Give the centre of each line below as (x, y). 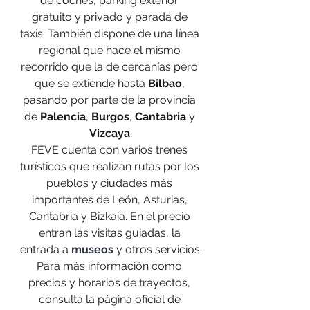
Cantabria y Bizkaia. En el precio (111, 217)
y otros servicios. (157, 250)
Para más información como (111, 266)
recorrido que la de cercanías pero (111, 67)
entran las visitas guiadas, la (111, 233)
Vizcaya (110, 134)
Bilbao (165, 84)
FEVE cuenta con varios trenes (111, 150)
